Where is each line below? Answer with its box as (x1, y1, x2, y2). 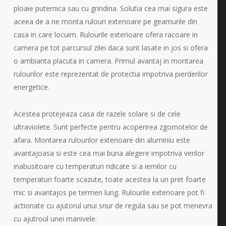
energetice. (13, 82, 49, 92)
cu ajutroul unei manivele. (13, 213, 97, 223)
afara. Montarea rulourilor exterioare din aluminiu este (13, 135, 190, 145)
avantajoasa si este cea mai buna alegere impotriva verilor (13, 148, 204, 158)
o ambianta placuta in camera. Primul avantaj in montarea (13, 55, 203, 66)
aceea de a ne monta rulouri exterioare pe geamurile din (13, 16, 197, 26)
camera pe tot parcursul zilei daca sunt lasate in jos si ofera (13, 42, 208, 52)
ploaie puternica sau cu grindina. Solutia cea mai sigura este (13, 3, 208, 13)
